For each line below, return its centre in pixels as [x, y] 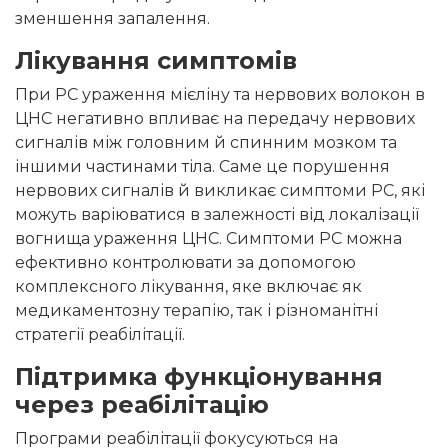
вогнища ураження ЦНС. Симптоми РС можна [208, 239]
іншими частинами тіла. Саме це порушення [202, 167]
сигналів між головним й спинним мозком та [206, 143]
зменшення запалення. [112, 19]
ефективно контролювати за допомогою [185, 263]
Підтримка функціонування [199, 377]
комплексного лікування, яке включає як [188, 287]
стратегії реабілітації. [100, 335]
